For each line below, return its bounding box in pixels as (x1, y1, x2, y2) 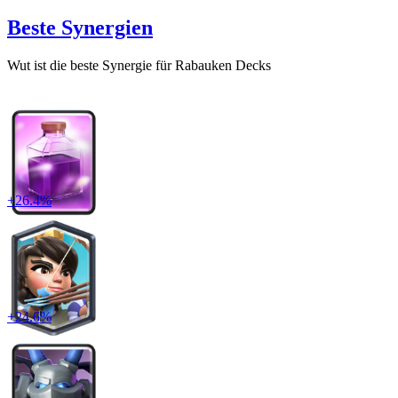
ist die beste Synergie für (30, 57, 175, 73)
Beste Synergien (7, 15, 153, 39)
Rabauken (175, 57, 232, 73)
